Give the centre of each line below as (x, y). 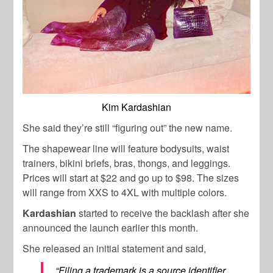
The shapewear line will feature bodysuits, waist (126, 148)
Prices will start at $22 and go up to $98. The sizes (131, 177)
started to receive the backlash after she (163, 213)
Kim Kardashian (136, 107)
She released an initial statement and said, (115, 248)
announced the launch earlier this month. (111, 227)
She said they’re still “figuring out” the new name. (128, 127)
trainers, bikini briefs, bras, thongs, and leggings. (127, 163)
